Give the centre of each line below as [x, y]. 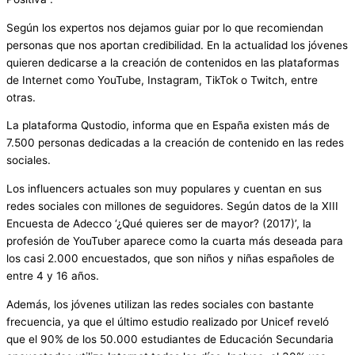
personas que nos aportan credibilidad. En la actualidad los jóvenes [177, 45]
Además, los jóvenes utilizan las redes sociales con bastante [160, 304]
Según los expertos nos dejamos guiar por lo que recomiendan [165, 27]
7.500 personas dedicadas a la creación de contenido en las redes [175, 143]
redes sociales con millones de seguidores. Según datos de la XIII [172, 206]
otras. [21, 97]
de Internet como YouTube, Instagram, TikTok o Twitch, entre [162, 80]
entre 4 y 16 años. [53, 276]
